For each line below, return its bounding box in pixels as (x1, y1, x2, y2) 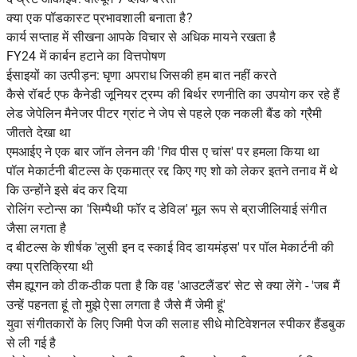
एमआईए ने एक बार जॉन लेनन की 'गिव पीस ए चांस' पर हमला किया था (6, 144, 320, 160)
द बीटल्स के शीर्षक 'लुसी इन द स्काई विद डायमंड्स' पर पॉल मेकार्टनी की (6, 240, 335, 256)
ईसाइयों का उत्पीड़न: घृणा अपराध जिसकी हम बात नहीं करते (6, 68, 277, 84)
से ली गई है (6, 335, 57, 351)
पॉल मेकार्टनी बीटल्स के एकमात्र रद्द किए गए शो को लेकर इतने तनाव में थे (6, 163, 339, 179)
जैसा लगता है (6, 221, 67, 237)
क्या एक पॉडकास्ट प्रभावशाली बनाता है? (6, 10, 193, 26)
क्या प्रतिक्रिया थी (6, 259, 94, 275)
